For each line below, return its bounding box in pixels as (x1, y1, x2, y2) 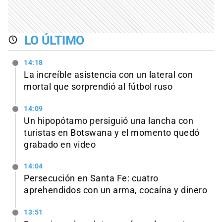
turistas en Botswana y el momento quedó (24, 127, 200, 138)
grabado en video (24, 139, 96, 150)
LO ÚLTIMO (24, 33, 85, 48)
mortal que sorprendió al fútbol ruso (24, 81, 172, 92)
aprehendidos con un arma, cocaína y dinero (24, 185, 207, 196)
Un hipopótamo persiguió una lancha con (24, 115, 193, 126)
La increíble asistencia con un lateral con (24, 69, 193, 80)
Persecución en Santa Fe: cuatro (24, 173, 159, 184)
